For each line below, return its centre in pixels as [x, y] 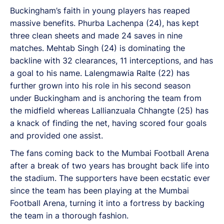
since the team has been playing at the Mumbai [99, 190]
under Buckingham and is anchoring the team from [106, 98]
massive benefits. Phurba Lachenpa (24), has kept [104, 23]
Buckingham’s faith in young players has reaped [100, 10]
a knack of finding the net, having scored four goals [108, 123]
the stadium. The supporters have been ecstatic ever [110, 178]
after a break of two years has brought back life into [110, 165]
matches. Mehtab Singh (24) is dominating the [97, 48]
